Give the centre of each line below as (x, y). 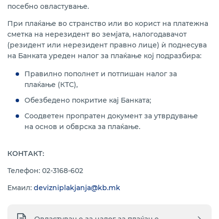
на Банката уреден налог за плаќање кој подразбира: (104, 56)
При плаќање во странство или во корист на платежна (108, 23)
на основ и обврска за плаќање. (82, 127)
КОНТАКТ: (26, 153)
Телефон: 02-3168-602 (45, 171)
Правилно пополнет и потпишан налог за (101, 74)
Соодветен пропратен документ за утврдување (111, 116)
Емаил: (21, 188)
